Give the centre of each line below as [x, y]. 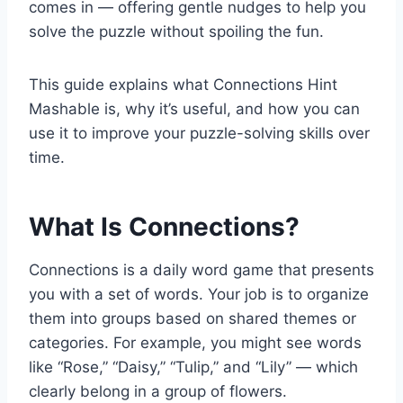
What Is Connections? [164, 227]
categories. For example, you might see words [195, 343]
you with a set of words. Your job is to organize [199, 295]
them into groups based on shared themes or [193, 319]
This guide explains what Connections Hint [183, 85]
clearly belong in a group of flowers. [158, 392]
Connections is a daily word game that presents [201, 270]
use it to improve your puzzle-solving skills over [199, 134]
